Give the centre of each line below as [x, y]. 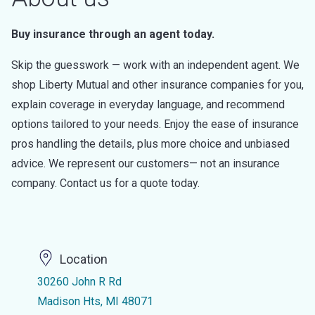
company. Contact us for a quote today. [105, 183]
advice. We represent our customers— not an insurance [146, 163]
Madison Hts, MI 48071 [95, 301]
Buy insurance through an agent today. [113, 34]
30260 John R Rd [79, 282]
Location [83, 259]
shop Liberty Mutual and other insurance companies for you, [157, 85]
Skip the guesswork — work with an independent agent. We [155, 65]
